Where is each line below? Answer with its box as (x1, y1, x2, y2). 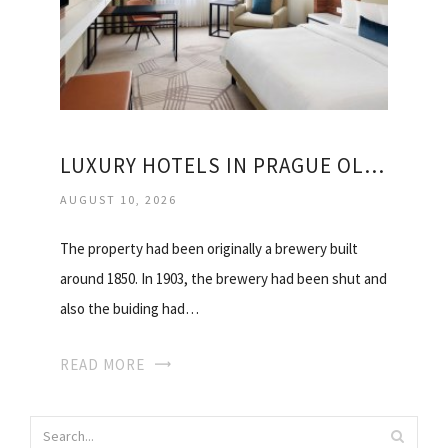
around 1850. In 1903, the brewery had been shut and (60, 269, 387, 289)
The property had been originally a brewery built (60, 239, 358, 259)
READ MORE (60, 355, 145, 375)
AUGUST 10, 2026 (60, 192, 177, 208)
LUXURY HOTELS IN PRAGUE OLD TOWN (364, 152, 384, 180)
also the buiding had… (60, 299, 199, 319)
